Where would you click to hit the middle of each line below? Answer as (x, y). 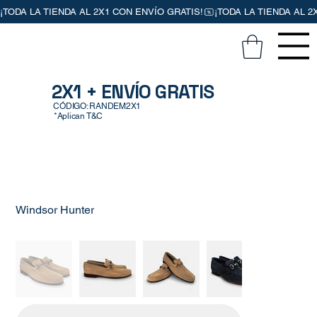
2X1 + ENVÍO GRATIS (133, 92)
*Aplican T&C (78, 116)
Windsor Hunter (55, 209)
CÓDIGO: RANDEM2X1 (97, 106)
